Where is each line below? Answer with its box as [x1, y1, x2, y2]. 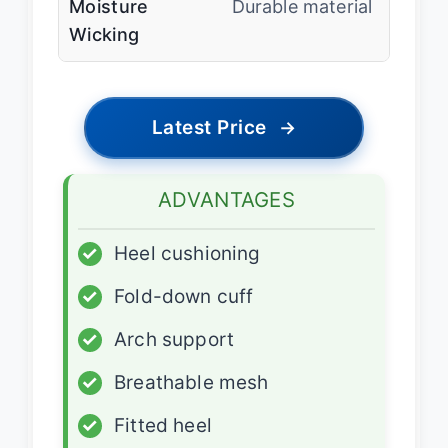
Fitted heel [114, 414, 212, 438]
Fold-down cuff [114, 285, 254, 309]
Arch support [114, 328, 235, 352]
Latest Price [151, 116, 267, 140]
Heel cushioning [114, 242, 261, 266]
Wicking [69, 24, 140, 46]
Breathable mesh [114, 371, 269, 395]
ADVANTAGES [158, 187, 295, 213]
